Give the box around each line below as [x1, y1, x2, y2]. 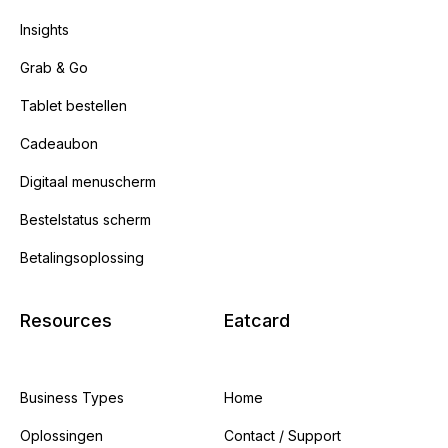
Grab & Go [20, 58, 88, 76]
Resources [20, 309, 112, 331]
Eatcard [224, 309, 290, 331]
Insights [20, 20, 69, 38]
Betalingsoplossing [20, 248, 144, 266]
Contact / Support [224, 426, 341, 444]
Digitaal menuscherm [20, 172, 156, 190]
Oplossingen [20, 426, 103, 444]
